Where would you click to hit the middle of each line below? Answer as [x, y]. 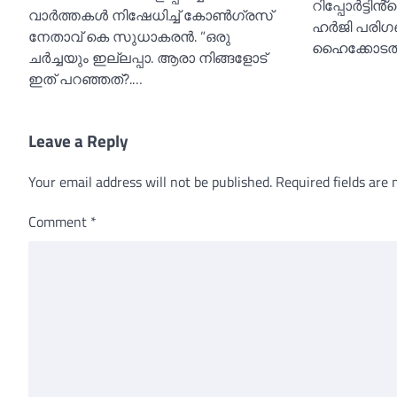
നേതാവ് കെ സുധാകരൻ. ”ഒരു [129, 36]
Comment [59, 221]
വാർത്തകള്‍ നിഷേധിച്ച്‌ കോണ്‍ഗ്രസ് [151, 15]
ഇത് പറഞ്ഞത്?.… [86, 78]
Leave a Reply [78, 140]
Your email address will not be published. [150, 181]
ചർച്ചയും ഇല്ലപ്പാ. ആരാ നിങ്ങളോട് [148, 57]
